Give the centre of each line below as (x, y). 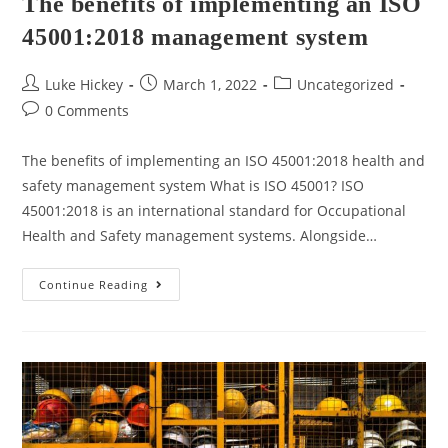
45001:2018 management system (195, 37)
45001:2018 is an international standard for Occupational (214, 211)
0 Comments (87, 111)
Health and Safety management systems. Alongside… (200, 236)
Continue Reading (94, 285)
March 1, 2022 (210, 85)
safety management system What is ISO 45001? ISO (193, 186)
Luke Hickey (84, 85)
